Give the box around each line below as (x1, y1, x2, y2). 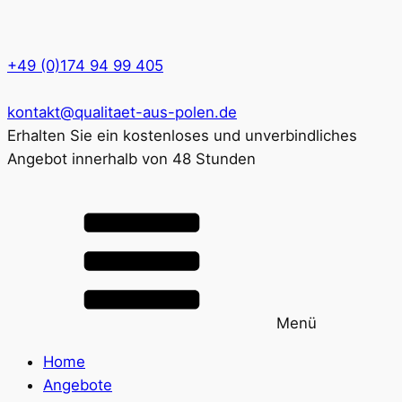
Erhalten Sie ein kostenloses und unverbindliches (7, 127, 357, 144)
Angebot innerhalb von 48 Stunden (7, 150, 256, 168)
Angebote (43, 375, 112, 394)
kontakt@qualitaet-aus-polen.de (7, 103, 237, 121)
